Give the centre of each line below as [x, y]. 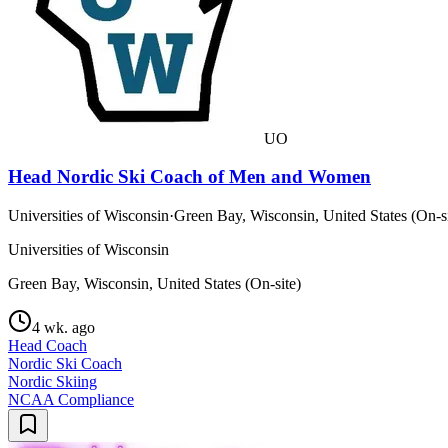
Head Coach [47, 346]
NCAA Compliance [71, 400]
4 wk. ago [63, 328]
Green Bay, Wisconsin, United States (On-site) [154, 284]
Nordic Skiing [52, 382]
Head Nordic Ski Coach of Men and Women [189, 177]
